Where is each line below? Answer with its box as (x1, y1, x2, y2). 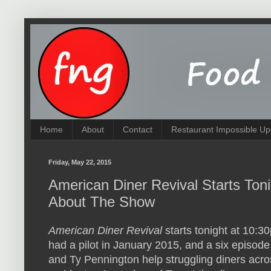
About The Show (48, 193, 155, 210)
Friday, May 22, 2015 (48, 158, 111, 166)
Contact (123, 125, 152, 135)
